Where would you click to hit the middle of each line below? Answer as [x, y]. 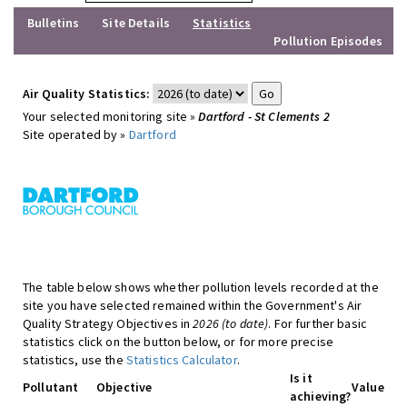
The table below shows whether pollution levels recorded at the [201, 287]
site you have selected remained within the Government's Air [193, 305]
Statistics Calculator [181, 360]
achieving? [321, 396]
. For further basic [318, 323]
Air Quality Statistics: [87, 94]
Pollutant [51, 387]
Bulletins [54, 23]
